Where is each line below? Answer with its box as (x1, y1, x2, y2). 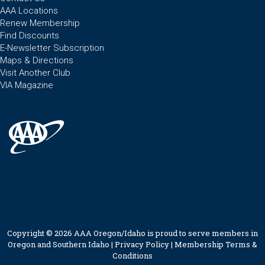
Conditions (112, 250, 153, 261)
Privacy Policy (115, 238, 169, 250)
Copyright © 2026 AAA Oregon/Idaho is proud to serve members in (7, 227, 258, 238)
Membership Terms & (174, 238, 257, 250)
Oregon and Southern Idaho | (8, 238, 115, 250)
